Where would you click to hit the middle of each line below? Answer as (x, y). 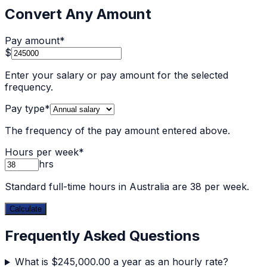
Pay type (25, 108)
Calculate (26, 209)
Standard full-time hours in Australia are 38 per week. (127, 186)
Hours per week (42, 152)
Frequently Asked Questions (102, 235)
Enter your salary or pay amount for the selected (117, 75)
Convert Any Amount (78, 14)
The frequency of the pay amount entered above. (117, 130)
